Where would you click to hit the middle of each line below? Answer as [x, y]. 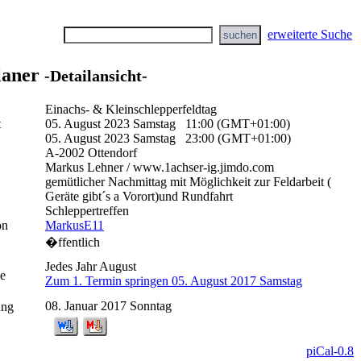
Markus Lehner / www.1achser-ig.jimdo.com [160, 167]
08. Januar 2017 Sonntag [108, 305]
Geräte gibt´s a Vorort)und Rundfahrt [139, 196]
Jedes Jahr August [91, 266]
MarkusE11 [75, 225]
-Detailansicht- [96, 75]
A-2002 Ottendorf [91, 152]
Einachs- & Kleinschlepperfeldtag [131, 109]
